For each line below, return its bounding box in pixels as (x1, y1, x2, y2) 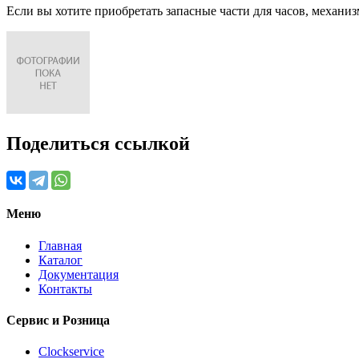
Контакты (38, 281, 92, 296)
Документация (38, 267, 119, 281)
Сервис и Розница (6, 313, 110, 327)
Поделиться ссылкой (6, 133, 190, 155)
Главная (38, 238, 82, 252)
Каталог (38, 252, 83, 267)
